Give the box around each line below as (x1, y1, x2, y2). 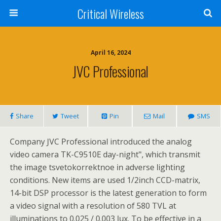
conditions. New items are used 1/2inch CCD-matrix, (10, 175, 200, 185)
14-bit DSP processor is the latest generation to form (10, 187, 207, 198)
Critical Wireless (77, 4, 144, 22)
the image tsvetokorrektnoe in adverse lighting (10, 162, 185, 173)
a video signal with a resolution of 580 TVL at (10, 200, 176, 211)
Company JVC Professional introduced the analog (10, 136, 192, 147)
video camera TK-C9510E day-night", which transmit (10, 149, 200, 160)
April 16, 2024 (90, 48, 131, 57)
